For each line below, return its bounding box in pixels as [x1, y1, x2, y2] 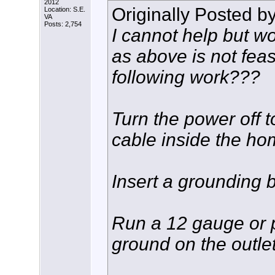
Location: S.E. [44, 6, 85, 14]
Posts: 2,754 [44, 20, 82, 28]
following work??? [112, 66, 260, 87]
